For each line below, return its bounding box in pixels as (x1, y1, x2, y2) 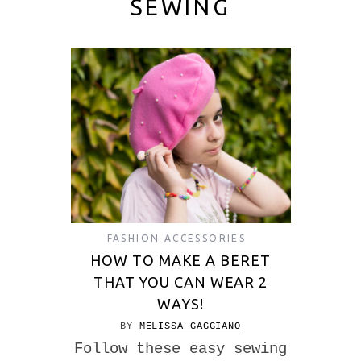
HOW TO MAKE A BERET (90, 252, 271, 269)
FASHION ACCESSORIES (106, 233, 247, 244)
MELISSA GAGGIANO (139, 321, 242, 333)
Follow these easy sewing (74, 340, 287, 359)
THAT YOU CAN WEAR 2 (93, 274, 268, 291)
